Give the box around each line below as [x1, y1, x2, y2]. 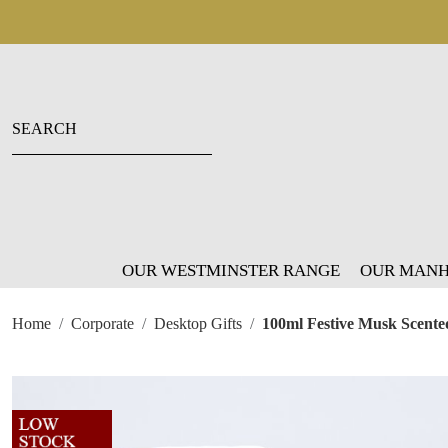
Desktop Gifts [154, 315, 242, 332]
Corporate [71, 315, 134, 332]
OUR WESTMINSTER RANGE [122, 261, 340, 280]
